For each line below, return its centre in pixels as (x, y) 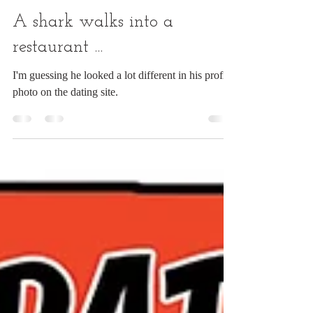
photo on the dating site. (65, 123)
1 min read (94, 22)
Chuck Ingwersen (71, 10)
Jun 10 (53, 22)
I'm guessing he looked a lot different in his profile (123, 106)
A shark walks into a (93, 53)
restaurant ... (58, 78)
